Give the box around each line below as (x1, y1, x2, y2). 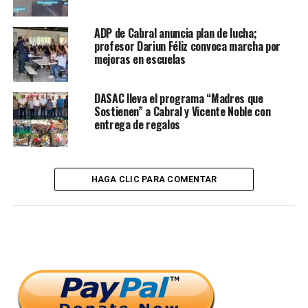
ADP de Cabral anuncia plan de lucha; (93, 25, 257, 41)
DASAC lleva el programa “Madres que (93, 90, 263, 107)
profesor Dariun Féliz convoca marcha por (93, 38, 281, 54)
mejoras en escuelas (93, 51, 186, 67)
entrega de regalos (93, 116, 181, 133)
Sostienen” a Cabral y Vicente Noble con (93, 103, 271, 120)
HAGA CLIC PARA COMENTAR (91, 174, 217, 184)
